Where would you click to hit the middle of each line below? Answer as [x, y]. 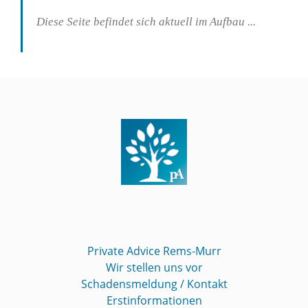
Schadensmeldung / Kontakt [154, 284]
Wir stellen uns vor [154, 267]
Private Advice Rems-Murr [154, 251]
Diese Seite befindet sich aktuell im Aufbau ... [146, 21]
